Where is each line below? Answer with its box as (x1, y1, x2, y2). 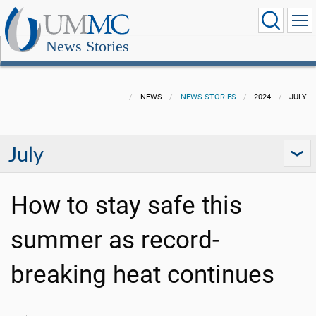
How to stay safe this (11, 190, 242, 221)
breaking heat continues (11, 260, 274, 290)
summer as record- (11, 225, 219, 255)
